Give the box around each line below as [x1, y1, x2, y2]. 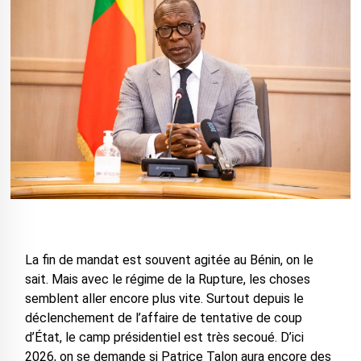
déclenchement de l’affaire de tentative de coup [24, 310, 302, 326]
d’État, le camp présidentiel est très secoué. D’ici [24, 330, 304, 346]
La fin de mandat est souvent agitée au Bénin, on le [24, 252, 313, 268]
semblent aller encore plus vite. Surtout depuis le [24, 291, 304, 307]
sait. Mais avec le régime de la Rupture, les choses [24, 272, 310, 288]
